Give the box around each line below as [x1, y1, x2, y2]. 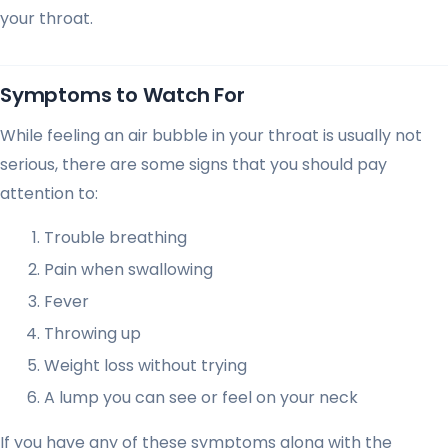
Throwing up [44, 321, 141, 345]
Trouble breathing [44, 225, 187, 249]
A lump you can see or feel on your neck [44, 385, 358, 409]
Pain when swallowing [44, 257, 213, 281]
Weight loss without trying [44, 353, 247, 377]
